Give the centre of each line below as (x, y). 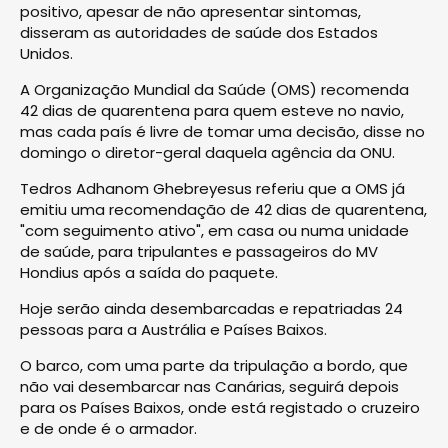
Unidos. (46, 53)
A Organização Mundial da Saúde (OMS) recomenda (214, 89)
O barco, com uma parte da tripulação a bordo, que (214, 365)
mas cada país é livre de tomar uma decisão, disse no (222, 131)
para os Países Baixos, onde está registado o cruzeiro (220, 407)
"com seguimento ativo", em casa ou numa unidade (214, 230)
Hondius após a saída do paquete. (149, 272)
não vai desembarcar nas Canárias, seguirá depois (209, 386)
